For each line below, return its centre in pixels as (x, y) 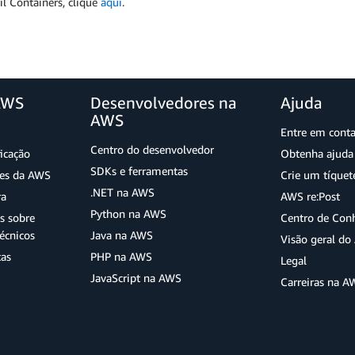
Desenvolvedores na (164, 103)
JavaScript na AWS (136, 278)
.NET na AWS (122, 193)
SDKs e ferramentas (139, 171)
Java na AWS (122, 235)
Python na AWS (128, 214)
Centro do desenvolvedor (152, 150)
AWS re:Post (310, 197)
